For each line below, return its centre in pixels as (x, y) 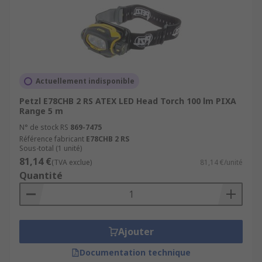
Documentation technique (135, 252)
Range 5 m (41, 111)
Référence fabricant (52, 139)
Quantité (41, 175)
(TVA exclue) (72, 162)
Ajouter (136, 232)
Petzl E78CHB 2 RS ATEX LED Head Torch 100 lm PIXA (128, 101)
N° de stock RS (44, 127)
